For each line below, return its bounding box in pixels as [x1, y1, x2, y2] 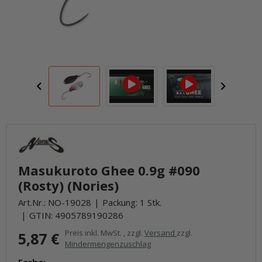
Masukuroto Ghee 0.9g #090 [18, 161, 200, 179]
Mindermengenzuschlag [65, 239, 151, 249]
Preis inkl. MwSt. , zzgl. [65, 227, 144, 238]
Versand [144, 227, 177, 238]
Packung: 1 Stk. [102, 196, 161, 208]
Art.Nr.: [18, 196, 48, 208]
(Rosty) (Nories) [18, 177, 119, 194]
